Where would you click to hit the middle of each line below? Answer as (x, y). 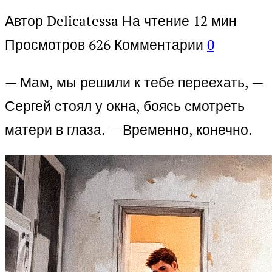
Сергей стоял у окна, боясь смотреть (125, 106)
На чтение (156, 21)
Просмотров (45, 45)
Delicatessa (83, 21)
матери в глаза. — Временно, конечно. (128, 130)
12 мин (213, 21)
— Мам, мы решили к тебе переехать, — (134, 83)
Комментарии (159, 45)
